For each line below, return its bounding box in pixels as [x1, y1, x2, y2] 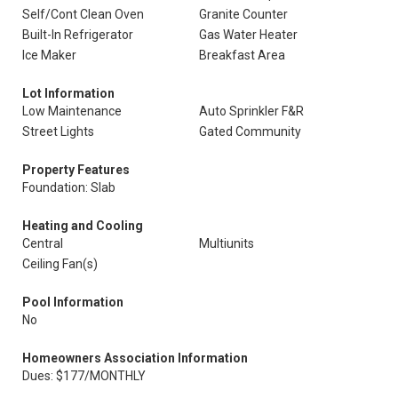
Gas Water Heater [199, 28, 298, 42]
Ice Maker [22, 48, 76, 62]
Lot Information [22, 86, 115, 100]
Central [22, 236, 63, 251]
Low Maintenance [22, 104, 122, 118]
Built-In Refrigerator [22, 28, 133, 42]
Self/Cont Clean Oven [22, 7, 144, 21]
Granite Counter [199, 7, 288, 21]
